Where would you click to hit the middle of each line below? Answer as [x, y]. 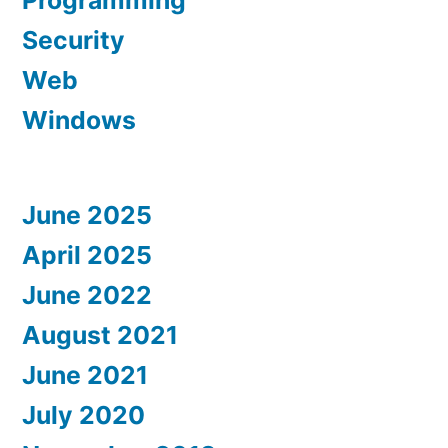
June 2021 [85, 375]
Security [73, 40]
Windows [79, 120]
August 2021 [100, 335]
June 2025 [87, 215]
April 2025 [87, 255]
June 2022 [87, 295]
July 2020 [83, 415]
